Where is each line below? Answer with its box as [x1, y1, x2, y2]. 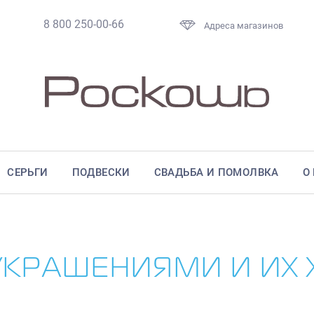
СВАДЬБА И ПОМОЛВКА [153, 166, 279, 179]
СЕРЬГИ [7, 166, 48, 179]
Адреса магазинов [204, 20, 284, 32]
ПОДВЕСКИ [71, 166, 130, 179]
